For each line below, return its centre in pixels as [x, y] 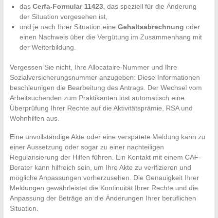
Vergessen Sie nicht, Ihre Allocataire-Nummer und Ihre [93, 67]
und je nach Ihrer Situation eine [68, 27]
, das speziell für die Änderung [150, 7]
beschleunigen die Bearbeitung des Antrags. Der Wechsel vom [106, 88]
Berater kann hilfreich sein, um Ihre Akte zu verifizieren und [100, 168]
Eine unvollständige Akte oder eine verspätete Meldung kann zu [107, 137]
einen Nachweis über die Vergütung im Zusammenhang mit [110, 37]
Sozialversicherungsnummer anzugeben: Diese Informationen [105, 78]
